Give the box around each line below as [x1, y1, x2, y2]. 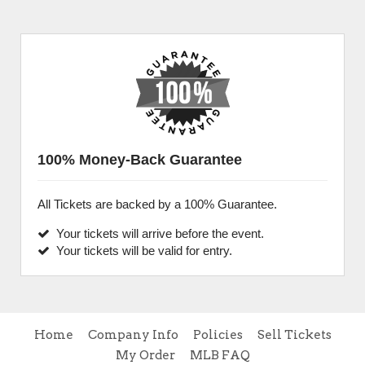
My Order [115, 348, 175, 363]
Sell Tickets [257, 328, 332, 342]
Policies [192, 328, 243, 342]
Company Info [87, 328, 178, 342]
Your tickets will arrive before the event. [50, 226, 264, 240]
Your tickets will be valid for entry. [50, 244, 232, 257]
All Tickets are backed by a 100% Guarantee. [37, 197, 277, 211]
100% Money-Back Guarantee [37, 152, 242, 168]
